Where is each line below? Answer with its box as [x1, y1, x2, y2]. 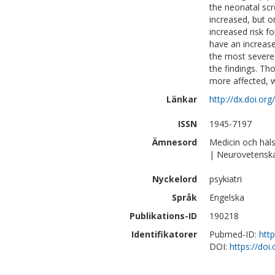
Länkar [166, 93, 197, 105]
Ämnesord [152, 136, 197, 148]
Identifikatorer [131, 228, 197, 240]
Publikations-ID [130, 210, 197, 222]
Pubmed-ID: [209, 228, 259, 240]
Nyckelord [152, 173, 197, 185]
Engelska [209, 192, 244, 203]
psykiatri [209, 173, 242, 185]
